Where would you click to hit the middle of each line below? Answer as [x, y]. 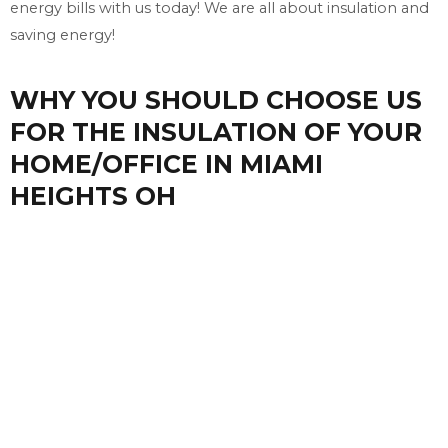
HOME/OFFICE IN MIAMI [166, 164]
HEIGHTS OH [93, 196]
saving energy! [62, 34]
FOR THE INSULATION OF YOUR [216, 132]
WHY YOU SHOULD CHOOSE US [216, 100]
